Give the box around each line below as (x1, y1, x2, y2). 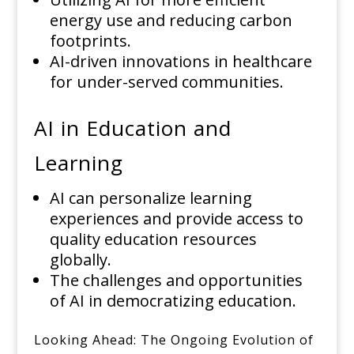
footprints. (49, 30, 131, 52)
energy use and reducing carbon (49, 9, 292, 32)
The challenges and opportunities (49, 269, 303, 292)
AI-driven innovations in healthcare (49, 51, 312, 73)
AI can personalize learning (49, 187, 252, 209)
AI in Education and (33, 114, 232, 143)
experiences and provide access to (49, 208, 303, 230)
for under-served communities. (49, 71, 284, 93)
